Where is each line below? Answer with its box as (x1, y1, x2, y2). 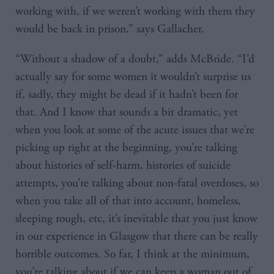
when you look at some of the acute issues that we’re (15, 122, 254, 138)
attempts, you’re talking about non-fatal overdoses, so (15, 176, 259, 191)
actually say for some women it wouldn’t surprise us (15, 69, 251, 85)
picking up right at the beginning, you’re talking (15, 140, 237, 156)
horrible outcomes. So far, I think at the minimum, (15, 246, 250, 262)
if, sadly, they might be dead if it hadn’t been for (15, 87, 238, 103)
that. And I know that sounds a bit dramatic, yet (15, 105, 238, 120)
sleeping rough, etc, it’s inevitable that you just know (15, 211, 257, 227)
